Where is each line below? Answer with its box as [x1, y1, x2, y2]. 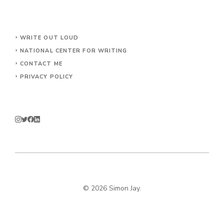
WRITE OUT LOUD [19, 34, 79, 42]
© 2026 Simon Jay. [83, 183, 141, 193]
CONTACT [19, 60, 52, 68]
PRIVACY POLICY [19, 73, 73, 81]
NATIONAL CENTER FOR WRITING [19, 47, 127, 55]
